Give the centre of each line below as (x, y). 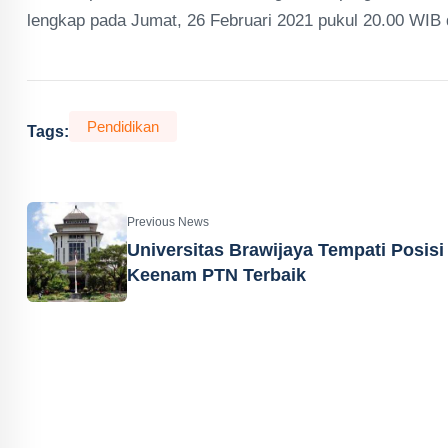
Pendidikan (123, 126)
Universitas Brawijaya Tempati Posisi (285, 250)
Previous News (168, 222)
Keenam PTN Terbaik (216, 275)
